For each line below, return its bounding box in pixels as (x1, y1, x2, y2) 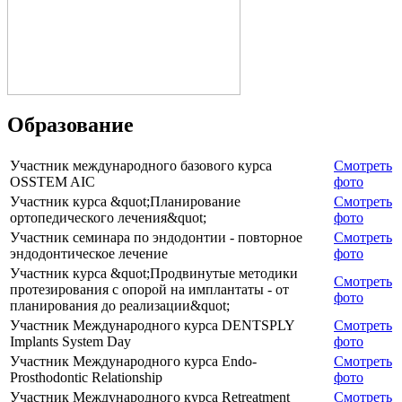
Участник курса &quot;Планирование (10, 193, 240, 209)
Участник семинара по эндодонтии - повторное (10, 229, 302, 245)
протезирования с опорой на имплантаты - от (10, 281, 289, 297)
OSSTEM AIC (10, 173, 95, 189)
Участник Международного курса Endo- (10, 353, 257, 369)
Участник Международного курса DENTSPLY (10, 317, 294, 333)
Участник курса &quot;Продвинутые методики (10, 265, 298, 281)
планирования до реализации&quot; (10, 297, 230, 313)
